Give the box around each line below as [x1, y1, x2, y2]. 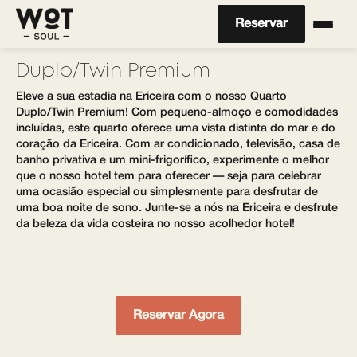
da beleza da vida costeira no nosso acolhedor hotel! [16, 219, 295, 229]
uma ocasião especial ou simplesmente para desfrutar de [16, 187, 318, 198]
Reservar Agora [133, 310, 224, 321]
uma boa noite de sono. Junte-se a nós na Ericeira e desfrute [16, 203, 338, 214]
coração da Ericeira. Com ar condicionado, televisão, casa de [16, 139, 340, 150]
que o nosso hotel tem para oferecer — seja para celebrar [16, 171, 321, 182]
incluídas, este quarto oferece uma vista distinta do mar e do [16, 124, 335, 134]
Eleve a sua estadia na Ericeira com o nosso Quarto [16, 92, 287, 102]
